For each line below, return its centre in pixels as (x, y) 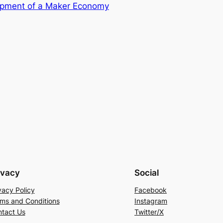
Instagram (151, 201)
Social (147, 172)
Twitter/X (149, 212)
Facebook (151, 190)
